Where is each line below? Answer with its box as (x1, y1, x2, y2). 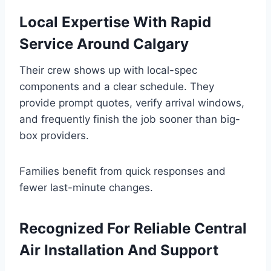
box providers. (19, 129, 89, 142)
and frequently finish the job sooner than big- (19, 113, 240, 126)
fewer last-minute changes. (19, 181, 153, 194)
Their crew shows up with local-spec (19, 64, 197, 77)
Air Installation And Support (19, 241, 218, 260)
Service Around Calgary (19, 35, 189, 53)
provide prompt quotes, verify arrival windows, (19, 97, 244, 109)
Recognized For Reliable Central (19, 220, 247, 238)
